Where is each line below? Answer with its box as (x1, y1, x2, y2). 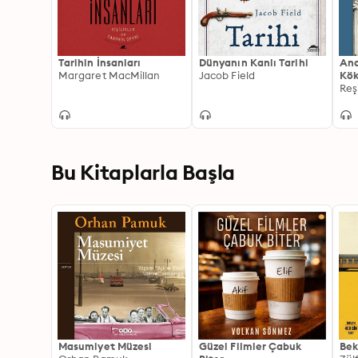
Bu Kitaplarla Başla (51, 159, 236, 185)
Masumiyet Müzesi (58, 340, 153, 352)
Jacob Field (199, 69, 255, 82)
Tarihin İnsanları (58, 56, 141, 69)
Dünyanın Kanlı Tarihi (199, 56, 308, 69)
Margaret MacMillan (58, 69, 161, 82)
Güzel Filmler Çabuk (199, 340, 302, 352)
